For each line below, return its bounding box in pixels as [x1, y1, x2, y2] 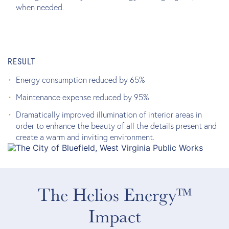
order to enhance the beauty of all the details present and [16, 120, 217, 131]
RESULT [8, 56, 35, 67]
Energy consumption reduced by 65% [16, 74, 145, 85]
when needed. [16, 2, 64, 13]
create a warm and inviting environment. [16, 131, 154, 143]
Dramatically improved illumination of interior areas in [16, 109, 202, 120]
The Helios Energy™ [37, 181, 192, 208]
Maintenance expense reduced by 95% [16, 91, 149, 103]
